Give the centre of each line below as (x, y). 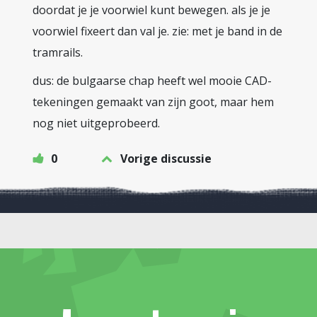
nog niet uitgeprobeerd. (96, 123)
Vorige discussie (166, 158)
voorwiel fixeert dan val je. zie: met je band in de (157, 31)
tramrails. (58, 52)
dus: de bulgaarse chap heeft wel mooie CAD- (152, 81)
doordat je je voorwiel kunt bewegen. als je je (151, 10)
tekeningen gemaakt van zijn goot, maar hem (153, 102)
